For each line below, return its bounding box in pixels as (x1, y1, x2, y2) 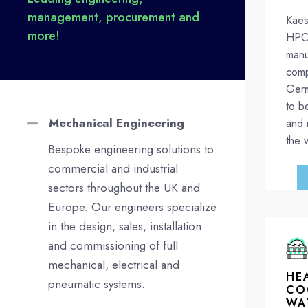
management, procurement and (27, 8, 199, 26)
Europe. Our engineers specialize (48, 198, 217, 215)
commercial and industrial (48, 159, 178, 177)
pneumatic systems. (48, 275, 145, 292)
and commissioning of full (48, 236, 178, 254)
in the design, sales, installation (48, 217, 201, 234)
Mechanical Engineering (48, 114, 184, 131)
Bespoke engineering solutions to (48, 140, 214, 157)
